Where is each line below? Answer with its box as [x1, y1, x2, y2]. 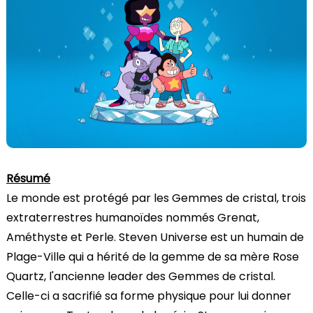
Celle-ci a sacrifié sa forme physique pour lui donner [6, 287, 291, 304]
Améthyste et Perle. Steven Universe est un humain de [6, 228, 304, 245]
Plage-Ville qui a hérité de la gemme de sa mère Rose [6, 248, 299, 265]
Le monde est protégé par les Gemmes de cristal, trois [6, 189, 306, 206]
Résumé [6, 170, 50, 187]
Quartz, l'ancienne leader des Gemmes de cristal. [6, 268, 275, 284]
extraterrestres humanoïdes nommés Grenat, [6, 209, 259, 226]
